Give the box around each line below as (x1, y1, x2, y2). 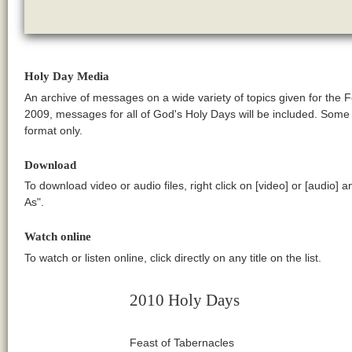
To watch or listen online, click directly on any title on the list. (24, 251, 321, 264)
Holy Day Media (24, 69, 109, 83)
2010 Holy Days (130, 290, 240, 310)
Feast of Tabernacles (130, 335, 235, 349)
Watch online (24, 229, 91, 243)
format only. (24, 124, 82, 137)
